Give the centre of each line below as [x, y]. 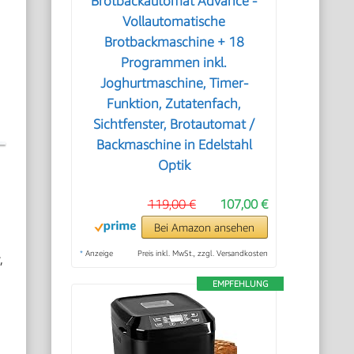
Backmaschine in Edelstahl [174, 145]
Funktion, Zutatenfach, [174, 104]
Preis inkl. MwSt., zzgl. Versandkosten [202, 253]
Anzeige [98, 253]
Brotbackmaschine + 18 [174, 42]
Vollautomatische [174, 21]
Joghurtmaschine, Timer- [174, 83]
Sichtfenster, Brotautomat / [174, 124]
